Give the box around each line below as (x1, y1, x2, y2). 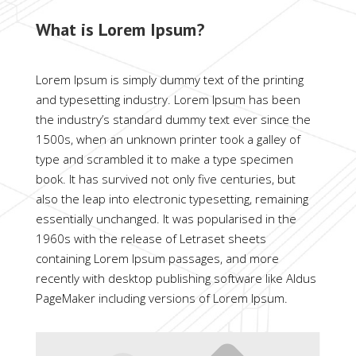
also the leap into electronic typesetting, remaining (35, 191, 308, 207)
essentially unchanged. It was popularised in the (35, 211, 296, 227)
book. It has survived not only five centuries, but (35, 171, 296, 188)
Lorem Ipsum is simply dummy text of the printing (35, 72, 304, 88)
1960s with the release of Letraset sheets (35, 230, 266, 247)
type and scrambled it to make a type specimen (35, 151, 293, 168)
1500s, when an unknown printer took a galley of (35, 131, 300, 148)
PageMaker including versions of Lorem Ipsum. (35, 290, 288, 307)
